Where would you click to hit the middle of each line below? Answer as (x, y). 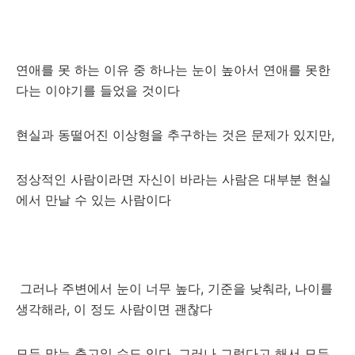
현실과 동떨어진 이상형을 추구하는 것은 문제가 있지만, (177, 135)
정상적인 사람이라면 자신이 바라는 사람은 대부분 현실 (174, 179)
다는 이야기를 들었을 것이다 (98, 90)
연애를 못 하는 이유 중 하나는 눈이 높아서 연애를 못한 (173, 70)
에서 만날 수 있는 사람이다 (94, 200)
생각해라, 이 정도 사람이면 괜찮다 (114, 309)
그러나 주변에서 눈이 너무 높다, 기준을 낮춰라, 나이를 (174, 288)
